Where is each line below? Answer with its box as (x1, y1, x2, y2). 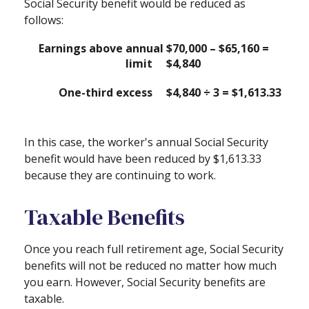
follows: (24, 12, 63, 28)
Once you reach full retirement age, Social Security (24, 241, 283, 257)
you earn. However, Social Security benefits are (24, 275, 266, 290)
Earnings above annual (39, 41, 163, 57)
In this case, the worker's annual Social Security (24, 134, 268, 150)
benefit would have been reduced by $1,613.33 (24, 151, 261, 167)
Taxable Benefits (24, 202, 185, 233)
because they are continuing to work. (24, 168, 216, 183)
